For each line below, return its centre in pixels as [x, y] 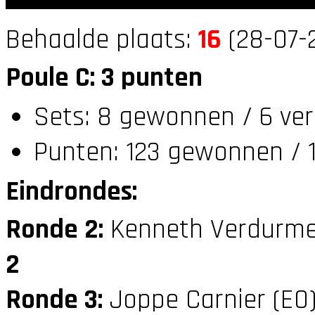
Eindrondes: [71, 192]
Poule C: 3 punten [104, 78]
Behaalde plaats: [102, 40]
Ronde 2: [54, 230]
